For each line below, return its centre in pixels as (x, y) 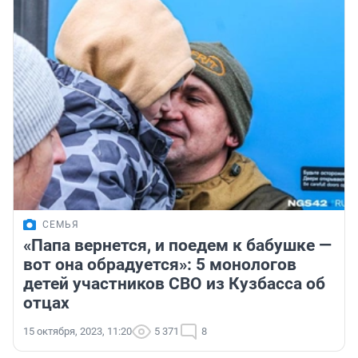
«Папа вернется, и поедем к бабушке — (177, 246)
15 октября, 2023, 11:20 (78, 332)
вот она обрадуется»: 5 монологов (160, 265)
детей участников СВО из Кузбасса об (174, 284)
